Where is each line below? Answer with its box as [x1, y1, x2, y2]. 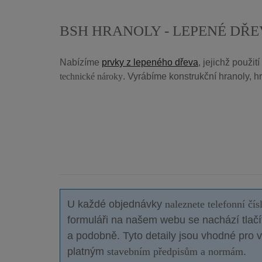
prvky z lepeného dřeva [102, 57, 198, 67]
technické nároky [60, 71, 123, 81]
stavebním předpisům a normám [104, 245, 243, 257]
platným [67, 245, 104, 257]
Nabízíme [60, 57, 102, 67]
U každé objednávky [67, 198, 162, 210]
